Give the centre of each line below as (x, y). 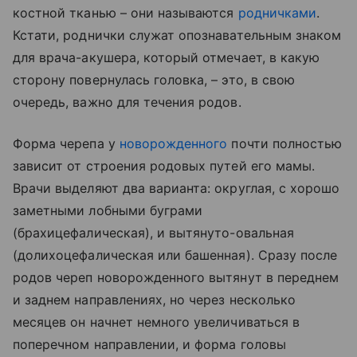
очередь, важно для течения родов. (127, 102)
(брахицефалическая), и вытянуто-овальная (153, 233)
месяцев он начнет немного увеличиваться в (156, 322)
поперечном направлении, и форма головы (149, 344)
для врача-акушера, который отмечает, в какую (167, 57)
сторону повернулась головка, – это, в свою (154, 80)
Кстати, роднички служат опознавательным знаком (177, 35)
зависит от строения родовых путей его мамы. (164, 166)
